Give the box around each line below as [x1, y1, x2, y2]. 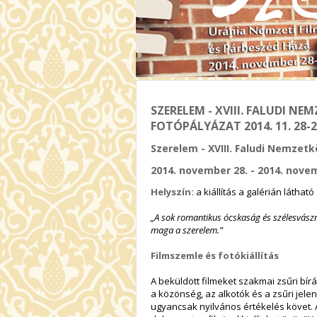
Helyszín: [151, 185, 196, 198]
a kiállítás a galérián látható [196, 185, 314, 198]
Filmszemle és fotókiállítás [151, 248, 279, 262]
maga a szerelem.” [151, 223, 223, 236]
